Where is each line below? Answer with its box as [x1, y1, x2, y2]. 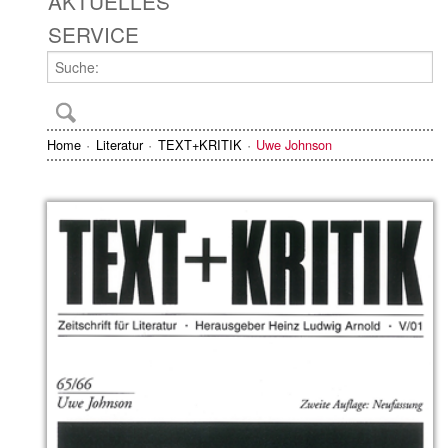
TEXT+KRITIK [157, 135, 242, 155]
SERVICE [48, 18, 139, 49]
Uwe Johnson [256, 135, 333, 155]
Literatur [95, 135, 143, 155]
